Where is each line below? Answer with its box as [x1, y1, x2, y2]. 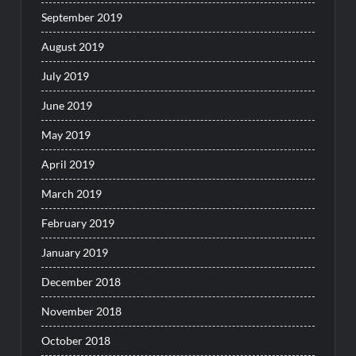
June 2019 [41, 99, 93, 113]
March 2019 [41, 187, 103, 201]
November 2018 [41, 304, 122, 319]
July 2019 [41, 69, 90, 83]
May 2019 [41, 128, 91, 142]
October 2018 [41, 334, 111, 348]
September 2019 [41, 10, 123, 25]
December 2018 [41, 275, 122, 289]
